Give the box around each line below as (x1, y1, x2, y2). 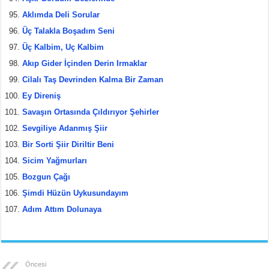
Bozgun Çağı (22, 172, 71, 181)
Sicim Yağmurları (22, 156, 88, 165)
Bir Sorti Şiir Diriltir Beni (22, 139, 115, 149)
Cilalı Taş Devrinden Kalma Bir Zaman (22, 74, 164, 84)
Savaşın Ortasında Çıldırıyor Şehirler (22, 107, 160, 116)
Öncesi (25, 260, 47, 268)
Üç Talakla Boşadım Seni (22, 26, 115, 35)
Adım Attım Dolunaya (22, 204, 102, 214)
